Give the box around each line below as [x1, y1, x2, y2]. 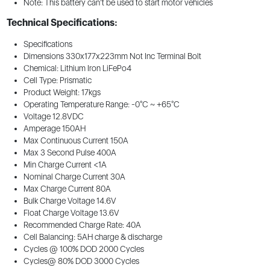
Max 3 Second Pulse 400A [23, 148, 116, 158]
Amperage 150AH [23, 124, 86, 134]
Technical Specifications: [6, 16, 118, 28]
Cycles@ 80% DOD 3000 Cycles [23, 256, 139, 266]
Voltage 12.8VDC [23, 111, 84, 122]
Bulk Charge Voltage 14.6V [23, 196, 116, 206]
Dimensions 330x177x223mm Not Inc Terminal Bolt [23, 51, 201, 61]
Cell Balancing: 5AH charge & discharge [23, 232, 162, 242]
